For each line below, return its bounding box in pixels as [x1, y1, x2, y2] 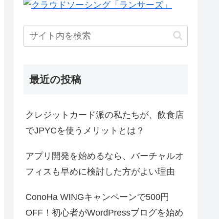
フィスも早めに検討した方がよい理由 [25, 166, 175, 176]
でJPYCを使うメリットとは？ [25, 125, 145, 135]
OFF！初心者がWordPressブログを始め [25, 207, 183, 218]
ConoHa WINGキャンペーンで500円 [25, 192, 169, 202]
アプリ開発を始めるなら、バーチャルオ [25, 151, 184, 161]
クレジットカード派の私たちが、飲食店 [25, 109, 184, 120]
